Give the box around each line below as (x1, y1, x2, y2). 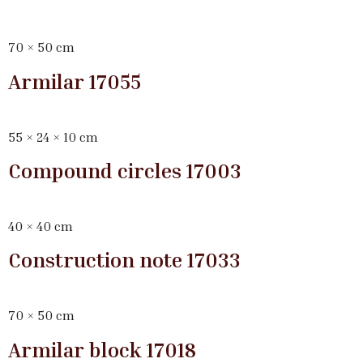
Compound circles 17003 (8, 157, 241, 183)
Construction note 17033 (8, 247, 241, 273)
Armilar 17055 (8, 68, 141, 94)
